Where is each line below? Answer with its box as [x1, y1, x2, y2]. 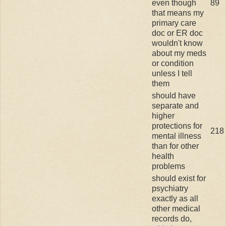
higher [152, 111, 175, 120]
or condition [152, 59, 194, 68]
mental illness [152, 131, 201, 140]
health [152, 151, 174, 160]
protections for [152, 121, 202, 130]
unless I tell [152, 69, 192, 78]
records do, [152, 214, 192, 223]
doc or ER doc [152, 28, 203, 37]
